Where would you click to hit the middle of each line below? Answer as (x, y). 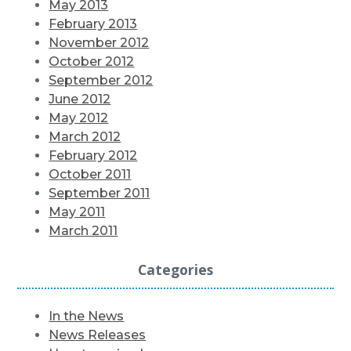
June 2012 (80, 100)
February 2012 (93, 156)
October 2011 (90, 175)
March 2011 (83, 231)
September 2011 (100, 194)
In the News (87, 317)
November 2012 (99, 43)
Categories (175, 269)
